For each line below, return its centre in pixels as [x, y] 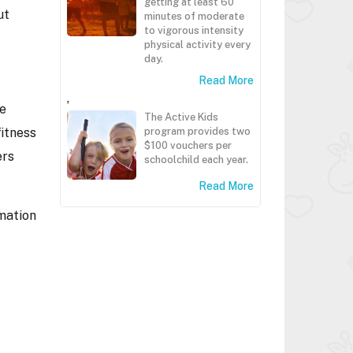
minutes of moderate [194, 16]
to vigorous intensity [194, 30]
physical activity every [197, 45]
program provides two [197, 131]
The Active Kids [181, 117]
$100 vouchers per [188, 145]
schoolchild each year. [196, 160]
